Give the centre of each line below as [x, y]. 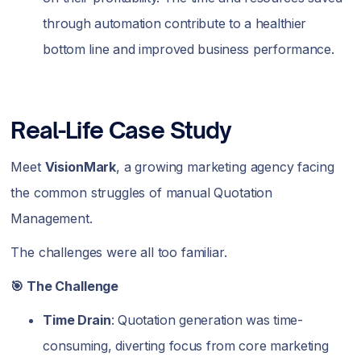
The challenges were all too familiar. [119, 252]
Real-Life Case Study [121, 130]
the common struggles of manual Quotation [142, 192]
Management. [54, 218]
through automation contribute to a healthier [175, 23]
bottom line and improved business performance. [189, 49]
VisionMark [81, 166]
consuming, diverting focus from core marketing [186, 345]
